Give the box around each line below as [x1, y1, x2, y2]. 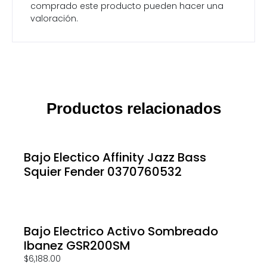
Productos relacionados [46, 99, 221, 117]
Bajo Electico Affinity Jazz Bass [24, 148, 206, 166]
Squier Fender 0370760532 [24, 163, 182, 180]
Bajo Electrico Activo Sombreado [24, 222, 218, 240]
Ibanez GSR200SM [24, 237, 131, 254]
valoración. [30, 12, 78, 24]
